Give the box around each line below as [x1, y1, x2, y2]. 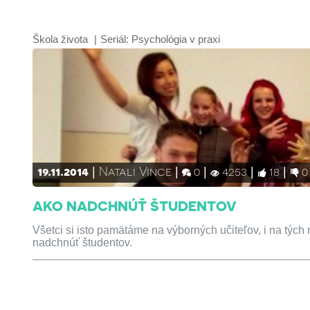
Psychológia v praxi [131, 33, 221, 45]
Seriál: [100, 33, 132, 45]
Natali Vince [99, 163, 172, 178]
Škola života [33, 33, 89, 45]
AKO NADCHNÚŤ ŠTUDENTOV [33, 197, 237, 214]
